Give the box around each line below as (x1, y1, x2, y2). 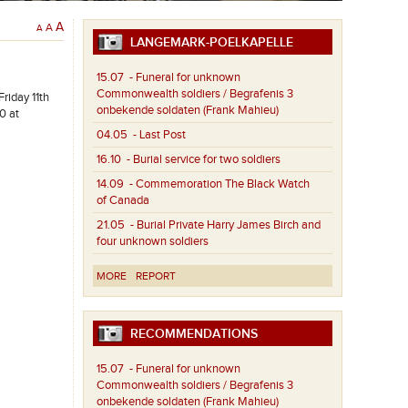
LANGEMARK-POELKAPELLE (123, 35, 294, 50)
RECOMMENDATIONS (123, 326, 259, 342)
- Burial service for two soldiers (121, 152, 281, 168)
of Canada (97, 193, 150, 209)
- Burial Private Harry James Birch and (125, 218, 321, 233)
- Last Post (127, 127, 187, 143)
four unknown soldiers (97, 234, 209, 250)
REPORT (136, 270, 177, 283)
